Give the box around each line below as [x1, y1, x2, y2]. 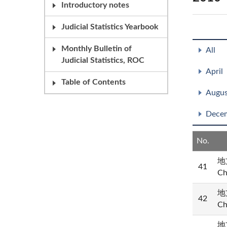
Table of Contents [61, 78, 126, 87]
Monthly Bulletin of [61, 44, 132, 53]
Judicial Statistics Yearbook [61, 22, 159, 31]
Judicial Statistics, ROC [61, 56, 144, 64]
